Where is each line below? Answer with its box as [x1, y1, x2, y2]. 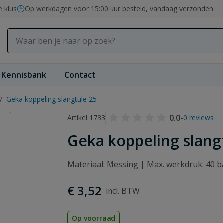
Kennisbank [1, 69, 46, 80]
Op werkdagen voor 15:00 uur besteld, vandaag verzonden [25, 4, 213, 13]
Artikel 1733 [67, 113, 106, 122]
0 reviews [183, 113, 214, 122]
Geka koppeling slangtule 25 [6, 94, 97, 104]
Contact [64, 69, 96, 80]
